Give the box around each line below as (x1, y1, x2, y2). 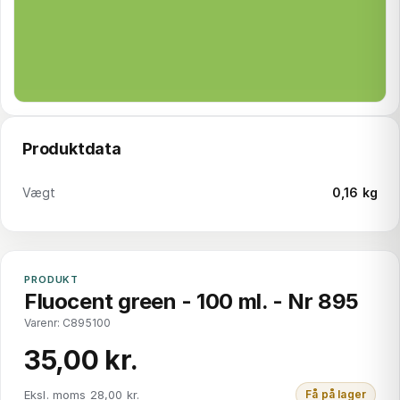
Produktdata (22, 139, 121, 158)
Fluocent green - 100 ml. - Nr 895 (24, 288, 359, 314)
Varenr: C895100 (24, 316, 112, 329)
